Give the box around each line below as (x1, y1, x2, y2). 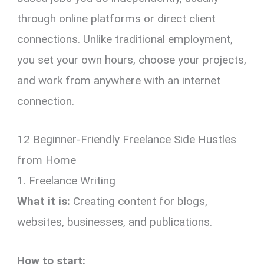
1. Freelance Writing (17, 174, 116, 188)
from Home (17, 153, 77, 167)
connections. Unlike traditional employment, (17, 32, 233, 46)
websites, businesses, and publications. (17, 215, 213, 229)
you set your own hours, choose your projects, (17, 52, 247, 67)
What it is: (17, 194, 71, 209)
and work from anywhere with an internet (17, 73, 221, 87)
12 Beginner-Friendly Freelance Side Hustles (17, 133, 237, 147)
